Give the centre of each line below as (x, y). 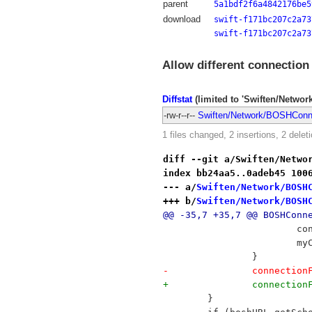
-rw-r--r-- (179, 115)
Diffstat (177, 99)
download (181, 19)
